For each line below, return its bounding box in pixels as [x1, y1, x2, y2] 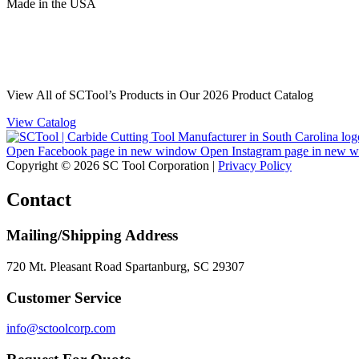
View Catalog [6, 115, 76, 130]
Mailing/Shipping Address [6, 227, 178, 244]
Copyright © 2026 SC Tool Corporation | [6, 159, 218, 173]
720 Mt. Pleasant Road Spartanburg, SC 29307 [6, 259, 244, 273]
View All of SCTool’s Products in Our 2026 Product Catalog [6, 88, 313, 103]
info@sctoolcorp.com [6, 321, 115, 336]
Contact [6, 189, 71, 211]
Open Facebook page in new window [6, 144, 197, 159]
